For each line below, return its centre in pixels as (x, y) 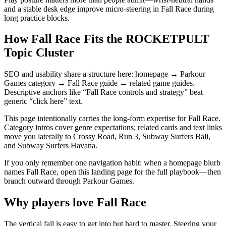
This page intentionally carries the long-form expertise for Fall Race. (112, 119)
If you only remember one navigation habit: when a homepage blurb (112, 163)
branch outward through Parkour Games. (69, 181)
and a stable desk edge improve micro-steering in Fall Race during (109, 9)
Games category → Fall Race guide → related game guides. (99, 83)
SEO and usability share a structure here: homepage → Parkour (105, 74)
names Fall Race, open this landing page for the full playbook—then (112, 172)
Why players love (50, 203)
